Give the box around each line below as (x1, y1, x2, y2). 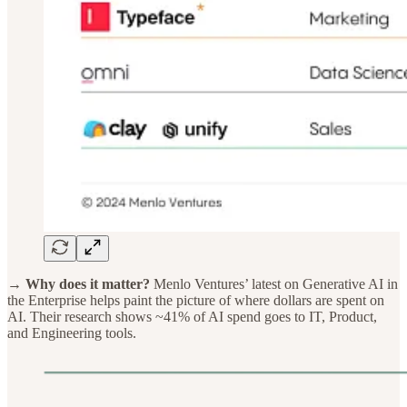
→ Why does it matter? (7, 276, 154, 293)
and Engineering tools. (7, 325, 136, 342)
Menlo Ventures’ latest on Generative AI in (154, 276, 398, 293)
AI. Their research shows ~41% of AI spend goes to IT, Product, (7, 309, 377, 325)
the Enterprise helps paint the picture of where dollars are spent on (7, 293, 384, 309)
